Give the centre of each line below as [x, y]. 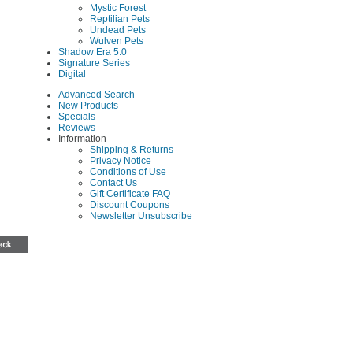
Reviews [76, 128]
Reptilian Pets [119, 19]
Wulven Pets [116, 41]
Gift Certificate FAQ [130, 194]
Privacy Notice [120, 161]
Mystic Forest [117, 8]
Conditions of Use [128, 172]
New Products [88, 106]
